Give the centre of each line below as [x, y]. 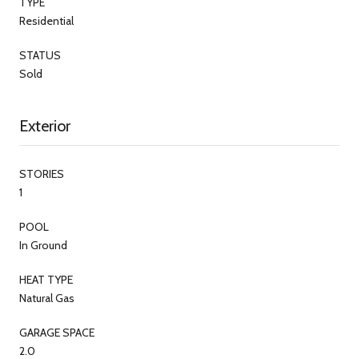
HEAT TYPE [46, 279]
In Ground [43, 245]
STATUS [40, 55]
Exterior [45, 125]
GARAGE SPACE [57, 332]
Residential [46, 20]
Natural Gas [47, 298]
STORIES [42, 173]
